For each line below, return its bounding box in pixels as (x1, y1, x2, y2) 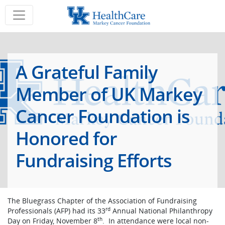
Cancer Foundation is (16, 104, 190, 129)
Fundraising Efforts (16, 148, 172, 173)
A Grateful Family (16, 60, 157, 84)
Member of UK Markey (16, 82, 202, 106)
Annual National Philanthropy (110, 206, 212, 215)
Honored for (16, 126, 117, 151)
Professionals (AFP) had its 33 (8, 206, 105, 215)
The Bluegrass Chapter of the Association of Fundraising (8, 196, 197, 205)
